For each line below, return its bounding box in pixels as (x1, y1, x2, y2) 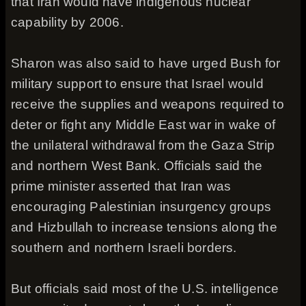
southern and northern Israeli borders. (11, 240, 237, 255)
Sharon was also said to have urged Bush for (11, 56, 281, 70)
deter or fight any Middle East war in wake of (11, 117, 276, 132)
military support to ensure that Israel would (11, 76, 264, 91)
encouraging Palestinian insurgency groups (11, 199, 272, 214)
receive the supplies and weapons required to (11, 97, 284, 111)
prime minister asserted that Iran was (11, 179, 232, 193)
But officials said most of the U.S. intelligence (11, 281, 279, 296)
